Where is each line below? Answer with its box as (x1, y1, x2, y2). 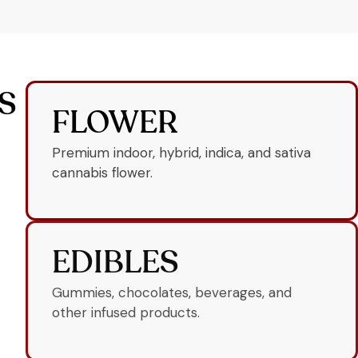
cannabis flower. (52, 163, 153, 181)
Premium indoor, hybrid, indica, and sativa (52, 143, 311, 161)
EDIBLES (52, 249, 178, 280)
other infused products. (52, 304, 200, 322)
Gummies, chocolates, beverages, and (52, 284, 292, 302)
